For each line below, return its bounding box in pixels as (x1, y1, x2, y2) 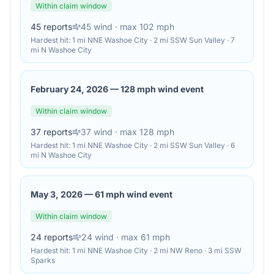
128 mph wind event (120, 84, 204, 94)
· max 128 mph (113, 127, 174, 137)
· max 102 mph (113, 21, 174, 32)
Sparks (31, 256, 55, 265)
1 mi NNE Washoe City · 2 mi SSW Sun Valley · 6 (72, 141, 235, 150)
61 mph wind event (95, 189, 172, 199)
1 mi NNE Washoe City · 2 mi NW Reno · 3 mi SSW (72, 246, 242, 255)
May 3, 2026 (31, 189, 83, 199)
